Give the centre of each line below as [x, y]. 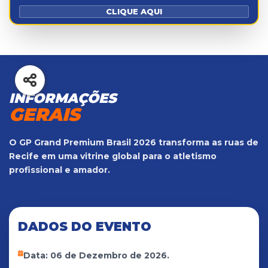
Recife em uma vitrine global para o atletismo [113, 156]
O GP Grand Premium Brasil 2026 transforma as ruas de [134, 142]
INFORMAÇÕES [63, 98]
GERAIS [45, 114]
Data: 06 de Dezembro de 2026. [96, 255]
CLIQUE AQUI [134, 11]
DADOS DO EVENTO [85, 226]
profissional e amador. [60, 170]
